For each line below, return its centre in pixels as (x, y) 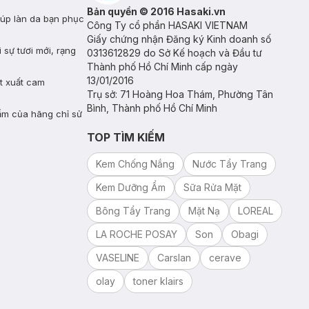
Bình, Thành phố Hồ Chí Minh (152, 108)
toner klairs (158, 281)
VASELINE (118, 258)
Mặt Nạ (204, 211)
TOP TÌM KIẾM (126, 137)
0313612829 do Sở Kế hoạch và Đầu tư (175, 53)
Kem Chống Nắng (135, 164)
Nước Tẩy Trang (230, 164)
